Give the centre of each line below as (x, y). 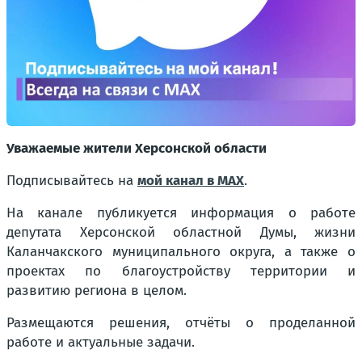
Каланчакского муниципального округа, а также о (181, 252)
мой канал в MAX (191, 181)
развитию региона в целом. (97, 290)
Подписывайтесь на (72, 181)
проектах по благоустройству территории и (181, 271)
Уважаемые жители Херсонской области (137, 148)
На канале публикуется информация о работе (181, 213)
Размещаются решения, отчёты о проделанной (181, 323)
